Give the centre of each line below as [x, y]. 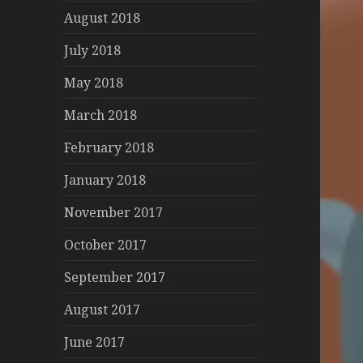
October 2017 [106, 244]
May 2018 [94, 82]
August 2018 [102, 17]
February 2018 [109, 147]
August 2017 [102, 309]
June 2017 [95, 342]
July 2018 [93, 50]
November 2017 [114, 212]
